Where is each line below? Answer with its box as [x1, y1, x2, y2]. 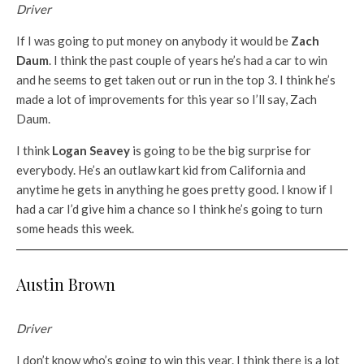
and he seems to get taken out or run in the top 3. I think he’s [16, 71, 336, 87]
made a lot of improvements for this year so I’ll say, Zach [16, 91, 317, 106]
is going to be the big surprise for [130, 142, 311, 158]
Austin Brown [16, 272, 115, 295]
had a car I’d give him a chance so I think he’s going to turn [16, 201, 323, 216]
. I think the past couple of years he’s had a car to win [49, 52, 327, 67]
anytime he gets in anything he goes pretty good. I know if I [16, 181, 333, 197]
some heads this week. [16, 220, 134, 236]
